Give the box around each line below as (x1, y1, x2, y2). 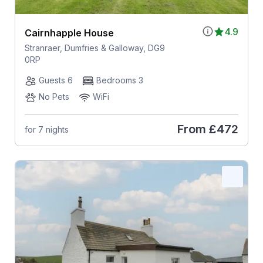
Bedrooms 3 (96, 75, 143, 86)
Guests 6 (38, 75, 73, 86)
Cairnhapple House (24, 27, 114, 39)
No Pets (38, 92, 69, 102)
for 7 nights (24, 124, 69, 134)
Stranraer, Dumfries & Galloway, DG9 (24, 43, 165, 53)
